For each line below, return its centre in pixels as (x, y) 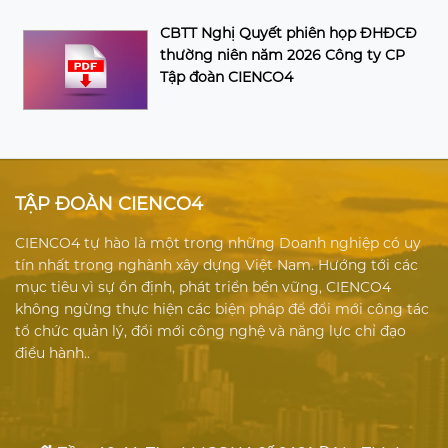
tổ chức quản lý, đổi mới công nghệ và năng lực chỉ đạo (210, 330)
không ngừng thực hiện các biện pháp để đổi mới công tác (222, 308)
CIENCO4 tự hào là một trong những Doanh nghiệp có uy (218, 242)
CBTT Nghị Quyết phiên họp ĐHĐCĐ (289, 32)
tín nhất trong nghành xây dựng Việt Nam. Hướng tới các (216, 264)
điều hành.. (52, 352)
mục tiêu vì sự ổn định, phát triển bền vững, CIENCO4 (203, 286)
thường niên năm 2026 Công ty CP (283, 54)
